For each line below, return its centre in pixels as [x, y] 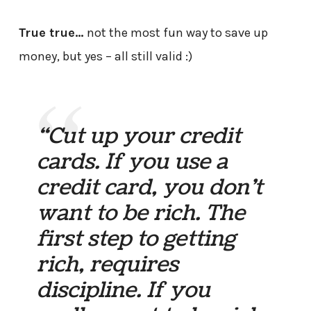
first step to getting [136, 239]
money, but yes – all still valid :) [105, 56]
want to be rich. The [141, 213]
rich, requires [108, 265]
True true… [51, 32]
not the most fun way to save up [176, 32]
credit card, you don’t [150, 188]
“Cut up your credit [139, 136]
